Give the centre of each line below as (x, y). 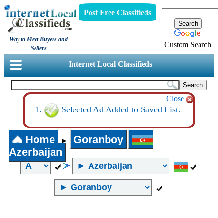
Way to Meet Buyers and (39, 39)
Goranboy (98, 139)
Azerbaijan (36, 152)
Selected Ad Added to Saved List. (120, 110)
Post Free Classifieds (117, 12)
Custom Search (188, 44)
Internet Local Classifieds (111, 64)
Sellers (38, 48)
